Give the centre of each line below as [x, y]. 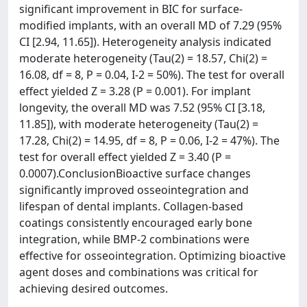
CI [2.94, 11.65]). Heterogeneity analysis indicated [145, 41]
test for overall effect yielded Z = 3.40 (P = [125, 157]
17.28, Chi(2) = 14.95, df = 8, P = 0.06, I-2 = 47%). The [149, 140]
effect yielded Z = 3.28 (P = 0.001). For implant [135, 91]
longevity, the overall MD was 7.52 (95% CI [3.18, [142, 107]
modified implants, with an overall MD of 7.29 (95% [150, 25]
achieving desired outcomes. [94, 288]
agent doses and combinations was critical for [139, 272]
